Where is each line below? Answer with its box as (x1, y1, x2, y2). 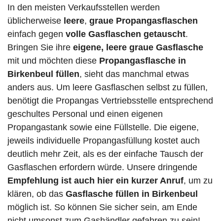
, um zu (184, 176, 213, 186)
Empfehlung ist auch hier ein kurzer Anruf (7, 176, 184, 186)
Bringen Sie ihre (7, 42, 73, 53)
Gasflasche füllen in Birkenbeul (66, 189, 198, 199)
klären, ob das (7, 189, 66, 199)
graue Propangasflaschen (89, 16, 198, 26)
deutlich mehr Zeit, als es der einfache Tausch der (7, 149, 203, 159)
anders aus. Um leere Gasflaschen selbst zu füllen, (7, 82, 208, 93)
